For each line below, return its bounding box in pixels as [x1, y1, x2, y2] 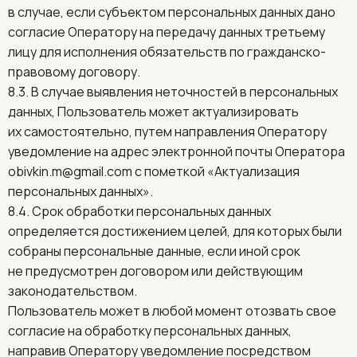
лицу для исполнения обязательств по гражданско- [8, 43, 326, 61]
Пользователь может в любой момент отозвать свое [8, 302, 336, 320]
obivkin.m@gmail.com [8, 163, 132, 180]
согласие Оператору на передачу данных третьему [8, 23, 325, 41]
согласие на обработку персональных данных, [8, 322, 292, 339]
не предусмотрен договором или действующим [8, 262, 303, 280]
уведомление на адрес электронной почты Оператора [8, 143, 347, 160]
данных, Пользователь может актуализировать [8, 103, 299, 120]
